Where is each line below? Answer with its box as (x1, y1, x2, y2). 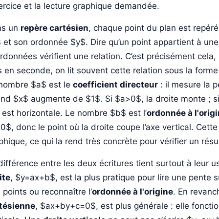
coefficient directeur (72, 80, 158, 90)
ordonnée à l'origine (91, 187, 173, 197)
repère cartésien (20, 23, 88, 33)
